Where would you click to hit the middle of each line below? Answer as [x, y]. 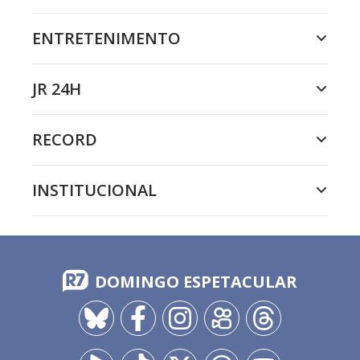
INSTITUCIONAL [94, 190]
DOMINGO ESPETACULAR [196, 282]
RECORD [65, 139]
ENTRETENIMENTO [106, 38]
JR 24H [57, 89]
